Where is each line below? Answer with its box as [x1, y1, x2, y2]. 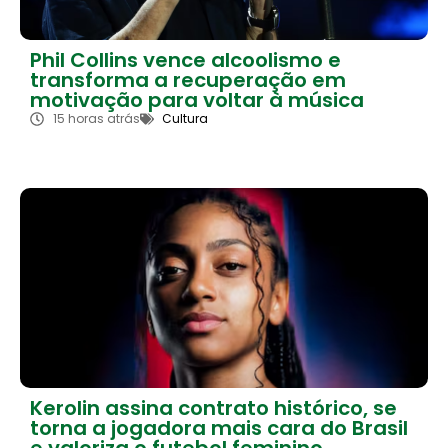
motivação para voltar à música [30, 85, 364, 114]
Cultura [162, 109, 208, 127]
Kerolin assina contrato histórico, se [30, 393, 397, 422]
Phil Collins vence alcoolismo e [30, 45, 341, 74]
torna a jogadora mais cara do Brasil [30, 413, 408, 442]
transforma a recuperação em [30, 65, 346, 94]
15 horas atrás [52, 109, 140, 127]
